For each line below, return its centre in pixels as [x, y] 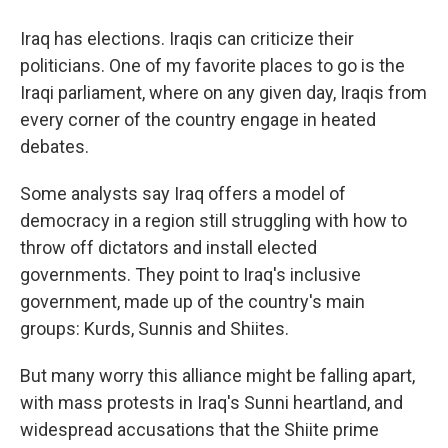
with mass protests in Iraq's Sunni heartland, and [211, 403]
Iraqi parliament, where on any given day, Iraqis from [223, 93]
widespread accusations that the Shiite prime [199, 430]
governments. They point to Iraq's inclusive [190, 275]
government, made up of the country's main [192, 302]
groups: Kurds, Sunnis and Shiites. [154, 329]
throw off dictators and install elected [168, 248]
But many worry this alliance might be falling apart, [217, 376]
